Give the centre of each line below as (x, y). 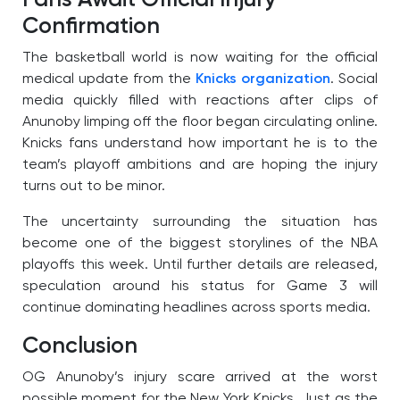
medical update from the (109, 80)
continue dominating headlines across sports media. (196, 308)
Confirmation (91, 27)
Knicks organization (263, 80)
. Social (354, 80)
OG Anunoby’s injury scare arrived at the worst (200, 378)
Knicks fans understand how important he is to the (200, 144)
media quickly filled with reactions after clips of (200, 101)
